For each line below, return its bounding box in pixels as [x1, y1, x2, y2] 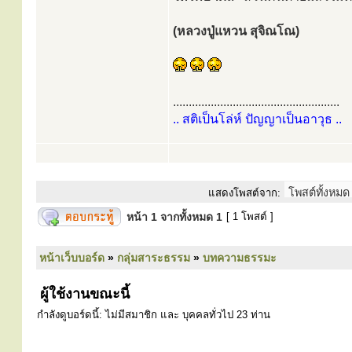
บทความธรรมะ [203, 251, 277, 264]
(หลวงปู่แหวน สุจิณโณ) [173, 24, 299, 38]
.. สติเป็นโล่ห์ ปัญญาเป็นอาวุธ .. [173, 112, 342, 126]
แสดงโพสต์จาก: [208, 187, 280, 199]
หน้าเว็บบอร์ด [39, 251, 104, 264]
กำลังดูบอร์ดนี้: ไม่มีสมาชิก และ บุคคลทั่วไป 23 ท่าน [37, 309, 270, 321]
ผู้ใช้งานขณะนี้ [36, 286, 130, 302]
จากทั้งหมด [157, 211, 216, 223]
